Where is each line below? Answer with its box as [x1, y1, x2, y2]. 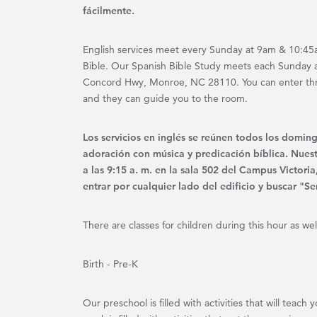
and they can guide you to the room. [83, 92, 250, 105]
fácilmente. [83, 4, 134, 17]
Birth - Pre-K [83, 258, 138, 270]
